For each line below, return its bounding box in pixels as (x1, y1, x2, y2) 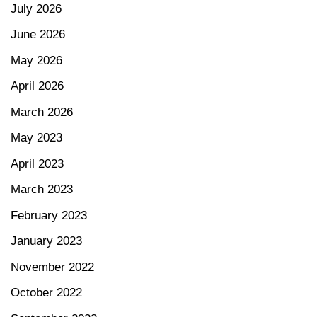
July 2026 (11, 1, 62, 16)
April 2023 (11, 156, 64, 171)
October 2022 (11, 286, 82, 300)
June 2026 (11, 28, 65, 42)
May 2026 (11, 53, 62, 67)
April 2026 (11, 79, 64, 93)
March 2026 (11, 105, 73, 119)
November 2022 (11, 260, 94, 274)
